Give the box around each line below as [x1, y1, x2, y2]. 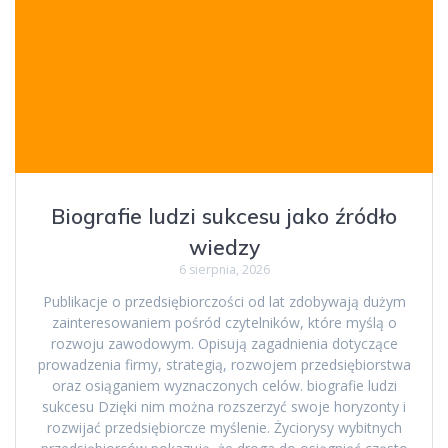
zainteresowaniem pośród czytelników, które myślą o [51, 312, 397, 332]
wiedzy [188, 233, 260, 260]
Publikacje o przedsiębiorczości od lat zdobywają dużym [42, 291, 406, 311]
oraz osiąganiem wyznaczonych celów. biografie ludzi [51, 375, 397, 395]
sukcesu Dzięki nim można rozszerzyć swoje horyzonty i [42, 396, 406, 416]
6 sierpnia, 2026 [178, 260, 270, 278]
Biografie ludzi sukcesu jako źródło [51, 202, 397, 229]
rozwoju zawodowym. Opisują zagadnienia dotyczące [50, 333, 398, 353]
